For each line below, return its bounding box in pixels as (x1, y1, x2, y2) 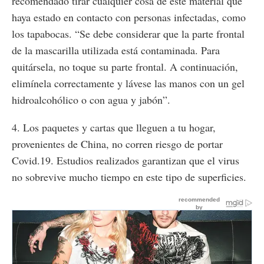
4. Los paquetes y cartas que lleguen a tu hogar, (12, 120, 216, 135)
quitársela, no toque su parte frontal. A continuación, (12, 60, 238, 74)
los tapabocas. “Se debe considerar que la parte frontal (12, 27, 245, 41)
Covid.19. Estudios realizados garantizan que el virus (12, 153, 239, 168)
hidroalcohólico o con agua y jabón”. (12, 93, 170, 107)
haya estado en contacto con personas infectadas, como (12, 10, 246, 25)
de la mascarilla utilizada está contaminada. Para (12, 43, 220, 58)
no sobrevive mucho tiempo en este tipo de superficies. (12, 170, 246, 184)
